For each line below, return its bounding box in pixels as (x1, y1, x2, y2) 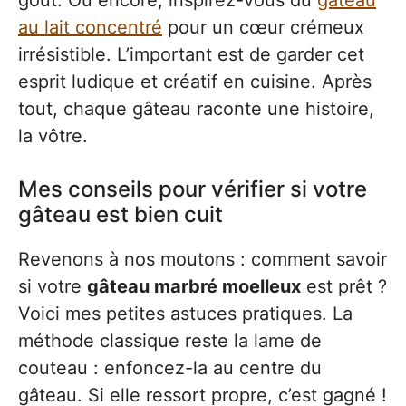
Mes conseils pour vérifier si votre (18, 175, 367, 202)
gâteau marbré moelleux (87, 275, 301, 297)
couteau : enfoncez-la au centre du (18, 356, 322, 379)
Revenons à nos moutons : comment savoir (18, 247, 387, 270)
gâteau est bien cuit (18, 200, 223, 227)
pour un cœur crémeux (162, 15, 364, 38)
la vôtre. (18, 124, 88, 147)
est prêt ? (301, 275, 387, 297)
